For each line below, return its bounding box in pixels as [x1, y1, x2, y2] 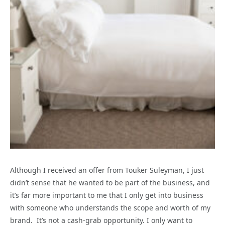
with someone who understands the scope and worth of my [10, 203, 210, 213]
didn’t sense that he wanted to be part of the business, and [10, 178, 210, 188]
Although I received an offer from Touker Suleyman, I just [10, 165, 204, 175]
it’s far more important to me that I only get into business [10, 190, 203, 200]
